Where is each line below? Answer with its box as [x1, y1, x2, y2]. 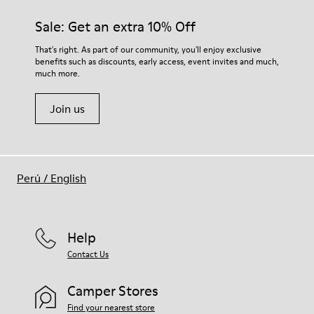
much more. [35, 67, 80, 79]
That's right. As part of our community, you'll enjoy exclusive [35, 43, 261, 55]
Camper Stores [67, 281, 158, 301]
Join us [50, 101, 85, 116]
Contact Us [67, 248, 109, 260]
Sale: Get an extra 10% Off [35, 17, 196, 36]
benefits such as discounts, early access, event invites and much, [35, 55, 279, 67]
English [50, 170, 86, 186]
